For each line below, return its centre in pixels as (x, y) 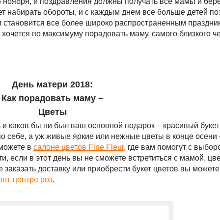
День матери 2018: (52, 84)
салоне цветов (61, 147)
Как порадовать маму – (52, 98)
